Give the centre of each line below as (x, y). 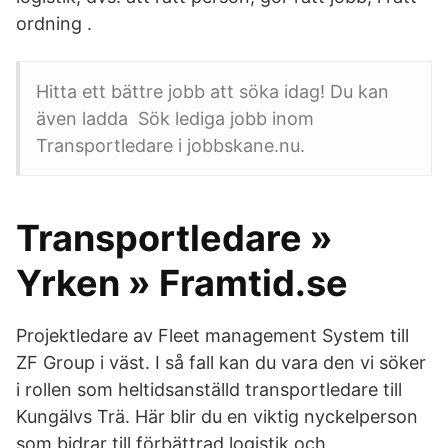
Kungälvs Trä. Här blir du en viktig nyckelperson (217, 416)
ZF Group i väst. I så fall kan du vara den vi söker (221, 362)
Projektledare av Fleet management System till (212, 335)
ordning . (54, 23)
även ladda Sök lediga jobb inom (175, 118)
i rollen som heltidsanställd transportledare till (209, 389)
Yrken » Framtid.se (182, 283)
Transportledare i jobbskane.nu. (170, 145)
